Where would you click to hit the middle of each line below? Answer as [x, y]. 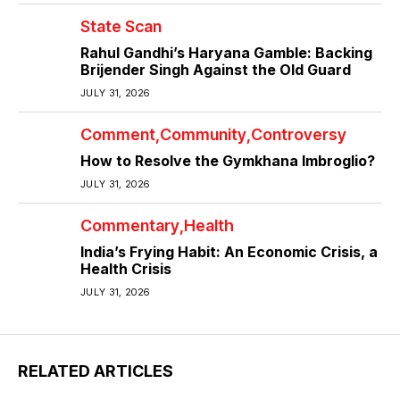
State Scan [121, 26]
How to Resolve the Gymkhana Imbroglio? [228, 160]
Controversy [299, 134]
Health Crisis [126, 268]
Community [203, 134]
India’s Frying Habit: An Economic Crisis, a [229, 251]
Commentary [130, 225]
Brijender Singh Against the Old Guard [216, 69]
